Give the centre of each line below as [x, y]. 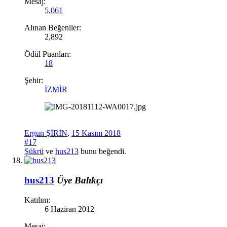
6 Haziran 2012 [69, 209]
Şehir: [34, 81]
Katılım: [37, 200]
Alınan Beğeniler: [53, 28]
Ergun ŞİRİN [46, 133]
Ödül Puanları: [48, 54]
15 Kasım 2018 [96, 133]
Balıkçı [89, 180]
